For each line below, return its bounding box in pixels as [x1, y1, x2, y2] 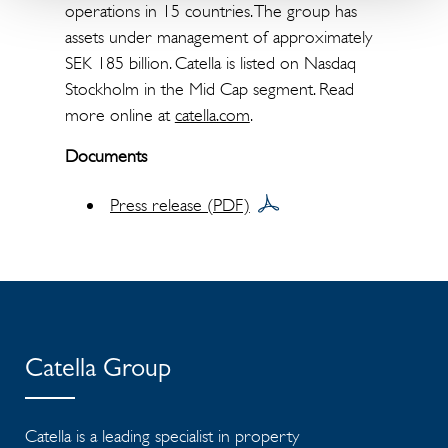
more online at [64, 104, 175, 126]
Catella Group [25, 358, 171, 384]
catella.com [174, 104, 250, 126]
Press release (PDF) [109, 194, 250, 216]
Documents [64, 145, 147, 167]
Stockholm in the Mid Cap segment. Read [64, 78, 354, 100]
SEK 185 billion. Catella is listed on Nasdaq [64, 52, 356, 74]
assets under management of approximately [64, 26, 372, 48]
